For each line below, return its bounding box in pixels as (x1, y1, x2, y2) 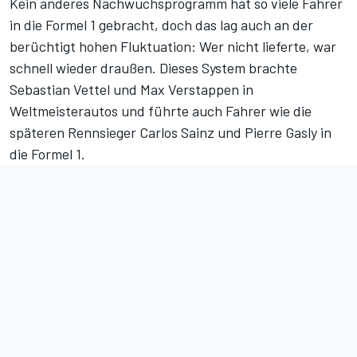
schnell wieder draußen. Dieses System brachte (10, 59, 297, 77)
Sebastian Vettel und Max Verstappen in (10, 80, 253, 99)
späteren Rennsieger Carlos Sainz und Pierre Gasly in (10, 124, 331, 142)
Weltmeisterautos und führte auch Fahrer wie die (10, 102, 312, 120)
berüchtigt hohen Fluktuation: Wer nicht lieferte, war (10, 37, 336, 56)
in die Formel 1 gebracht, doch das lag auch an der (10, 16, 313, 34)
